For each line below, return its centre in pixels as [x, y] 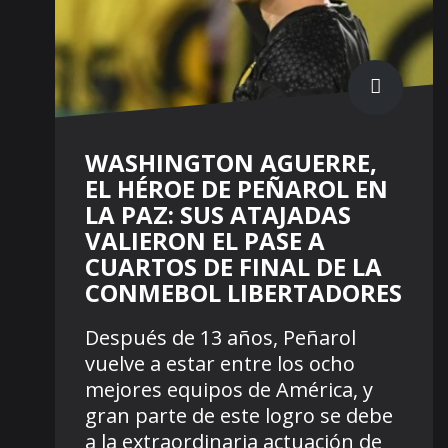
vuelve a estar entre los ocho [220, 364]
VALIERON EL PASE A [205, 241]
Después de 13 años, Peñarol [220, 338]
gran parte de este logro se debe [239, 416]
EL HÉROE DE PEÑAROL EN [236, 189]
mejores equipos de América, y [229, 390]
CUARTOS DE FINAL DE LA [233, 267]
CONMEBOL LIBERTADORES [243, 293]
